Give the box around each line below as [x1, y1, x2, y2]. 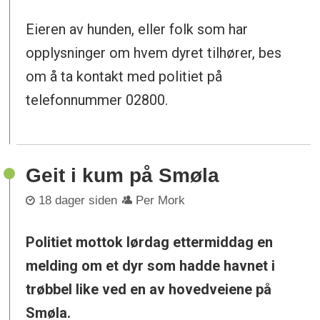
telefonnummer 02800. [26, 91, 169, 109]
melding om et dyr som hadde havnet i [26, 257, 276, 275]
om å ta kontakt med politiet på [26, 67, 223, 85]
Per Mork [136, 194, 186, 208]
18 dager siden [39, 194, 118, 208]
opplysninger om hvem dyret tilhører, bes [26, 44, 282, 61]
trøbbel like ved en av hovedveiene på [26, 281, 272, 299]
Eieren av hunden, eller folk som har [26, 20, 249, 38]
